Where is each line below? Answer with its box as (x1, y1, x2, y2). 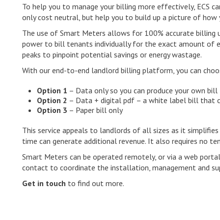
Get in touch (22, 178, 66, 188)
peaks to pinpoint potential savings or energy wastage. (22, 50, 202, 59)
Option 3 (37, 105, 67, 115)
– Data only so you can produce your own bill (67, 85, 218, 95)
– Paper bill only (67, 105, 123, 115)
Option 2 (37, 95, 67, 105)
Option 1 (37, 85, 67, 95)
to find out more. (66, 178, 124, 188)
